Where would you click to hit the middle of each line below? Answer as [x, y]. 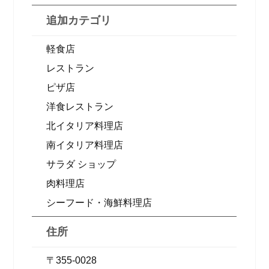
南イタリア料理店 [85, 145]
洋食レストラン [80, 107]
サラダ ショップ [81, 164]
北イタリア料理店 [85, 126]
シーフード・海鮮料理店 [99, 203]
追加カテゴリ [79, 20]
